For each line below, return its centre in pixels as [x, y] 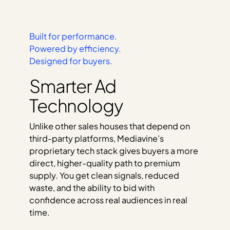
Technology [76, 105]
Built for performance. [73, 36]
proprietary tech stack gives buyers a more [113, 151]
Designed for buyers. [71, 61]
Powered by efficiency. [75, 49]
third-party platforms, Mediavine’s [96, 139]
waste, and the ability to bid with [92, 188]
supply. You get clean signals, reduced [104, 176]
